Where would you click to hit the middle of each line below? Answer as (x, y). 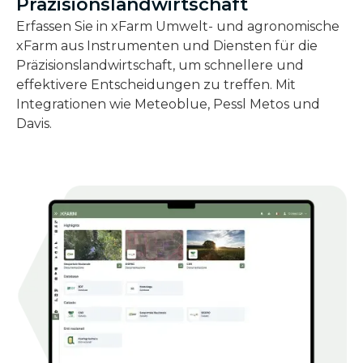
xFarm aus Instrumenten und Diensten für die (167, 46)
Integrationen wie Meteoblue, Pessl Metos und (168, 105)
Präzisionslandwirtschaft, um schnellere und (160, 66)
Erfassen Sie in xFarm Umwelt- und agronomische (178, 27)
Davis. (34, 124)
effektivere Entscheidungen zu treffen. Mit (156, 85)
